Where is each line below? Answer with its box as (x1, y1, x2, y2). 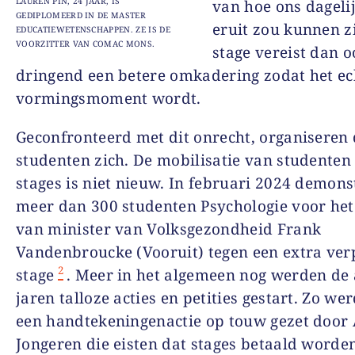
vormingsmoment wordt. (16, 88, 201, 109)
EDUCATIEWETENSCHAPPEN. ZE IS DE (16, 24, 170, 36)
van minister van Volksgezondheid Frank (16, 219, 322, 239)
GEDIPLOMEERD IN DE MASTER (16, 10, 147, 21)
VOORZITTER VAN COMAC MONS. (16, 38, 155, 50)
